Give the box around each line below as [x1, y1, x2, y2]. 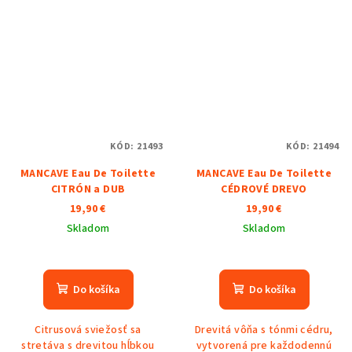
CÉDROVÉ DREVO [221, 181, 307, 198]
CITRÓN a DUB [50, 181, 126, 198]
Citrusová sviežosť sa [35, 322, 141, 339]
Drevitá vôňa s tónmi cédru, [195, 322, 333, 339]
